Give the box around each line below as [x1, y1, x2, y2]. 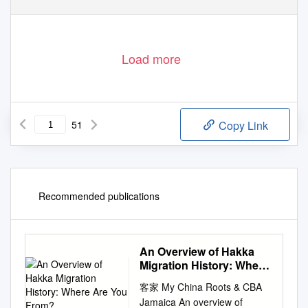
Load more [122, 49, 181, 68]
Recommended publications [38, 189, 159, 203]
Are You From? [140, 271, 219, 287]
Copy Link [216, 118, 268, 134]
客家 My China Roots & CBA [140, 280, 262, 294]
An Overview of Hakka [140, 243, 254, 260]
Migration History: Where [140, 257, 269, 274]
